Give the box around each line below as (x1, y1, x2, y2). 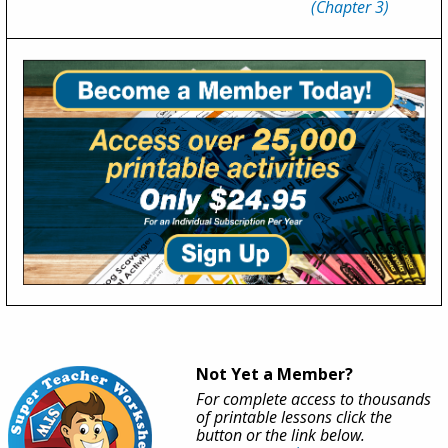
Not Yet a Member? (196, 363, 353, 386)
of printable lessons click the (196, 406, 392, 429)
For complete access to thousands (196, 388, 431, 411)
